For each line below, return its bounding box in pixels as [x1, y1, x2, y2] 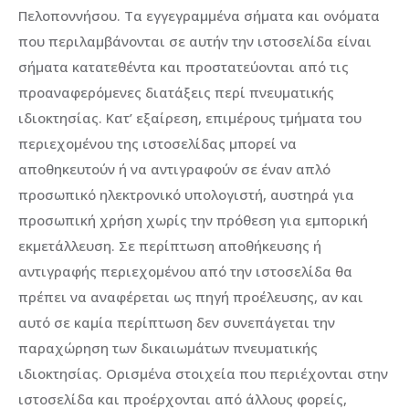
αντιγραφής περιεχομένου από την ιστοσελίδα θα [18, 262, 352, 281]
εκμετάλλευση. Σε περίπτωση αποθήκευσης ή [18, 236, 321, 256]
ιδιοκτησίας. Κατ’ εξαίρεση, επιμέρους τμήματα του [18, 109, 362, 128]
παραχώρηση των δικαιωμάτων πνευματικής [18, 339, 318, 358]
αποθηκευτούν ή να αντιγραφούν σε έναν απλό [18, 160, 330, 179]
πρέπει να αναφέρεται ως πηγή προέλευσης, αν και [18, 288, 363, 307]
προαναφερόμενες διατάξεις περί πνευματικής [18, 83, 334, 102]
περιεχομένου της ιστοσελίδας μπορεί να [18, 134, 297, 153]
